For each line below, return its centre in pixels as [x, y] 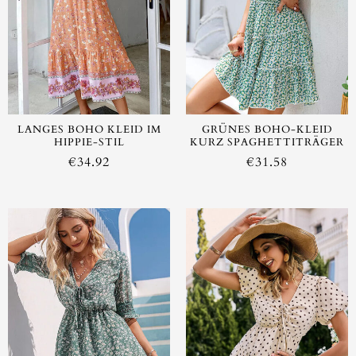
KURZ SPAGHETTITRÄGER [267, 143]
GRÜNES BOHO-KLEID [267, 130]
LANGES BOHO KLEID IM [89, 130]
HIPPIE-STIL [89, 143]
